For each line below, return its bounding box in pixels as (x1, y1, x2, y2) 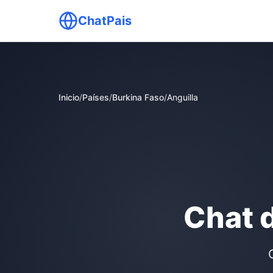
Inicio (58, 92, 79, 102)
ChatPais (78, 13, 132, 28)
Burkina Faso (112, 92, 164, 102)
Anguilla (167, 92, 198, 102)
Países (82, 92, 109, 102)
